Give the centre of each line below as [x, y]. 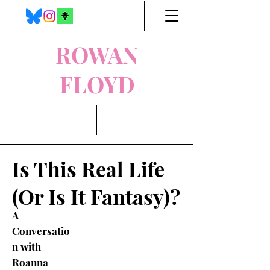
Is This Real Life [88, 169]
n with [27, 246]
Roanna [30, 262]
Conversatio [41, 231]
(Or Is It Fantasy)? [96, 196]
